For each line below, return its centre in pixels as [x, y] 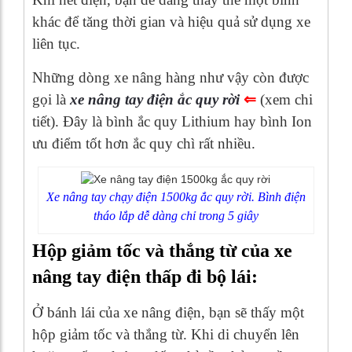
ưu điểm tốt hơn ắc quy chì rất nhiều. [144, 143]
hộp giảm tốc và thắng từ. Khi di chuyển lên [166, 335]
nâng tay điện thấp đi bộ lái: [145, 277]
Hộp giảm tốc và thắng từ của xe [162, 251]
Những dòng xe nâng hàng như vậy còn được [170, 77]
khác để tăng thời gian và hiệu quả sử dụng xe [171, 21]
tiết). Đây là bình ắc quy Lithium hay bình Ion [172, 121]
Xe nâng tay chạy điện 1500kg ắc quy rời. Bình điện [176, 197]
